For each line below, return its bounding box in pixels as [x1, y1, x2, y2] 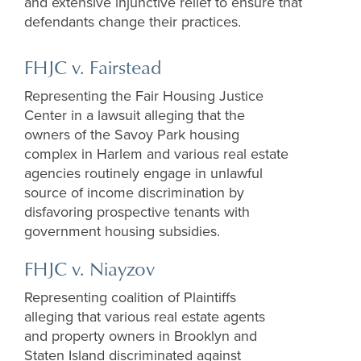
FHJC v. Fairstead [24, 53, 161, 81]
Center [24, 106, 67, 125]
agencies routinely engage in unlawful [24, 164, 263, 183]
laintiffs [193, 288, 236, 307]
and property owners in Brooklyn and [24, 327, 257, 346]
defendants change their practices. [24, 13, 241, 31]
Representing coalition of [24, 288, 184, 307]
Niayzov [89, 255, 155, 283]
